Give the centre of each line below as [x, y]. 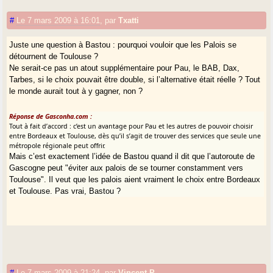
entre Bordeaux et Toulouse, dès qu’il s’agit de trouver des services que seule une [135, 136]
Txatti [129, 20]
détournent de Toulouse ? [54, 56]
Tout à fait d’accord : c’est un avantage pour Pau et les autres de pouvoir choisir [131, 126]
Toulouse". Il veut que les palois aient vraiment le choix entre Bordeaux [135, 179]
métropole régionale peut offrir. [58, 145]
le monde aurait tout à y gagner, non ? [76, 91]
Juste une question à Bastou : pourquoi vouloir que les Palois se [123, 44]
